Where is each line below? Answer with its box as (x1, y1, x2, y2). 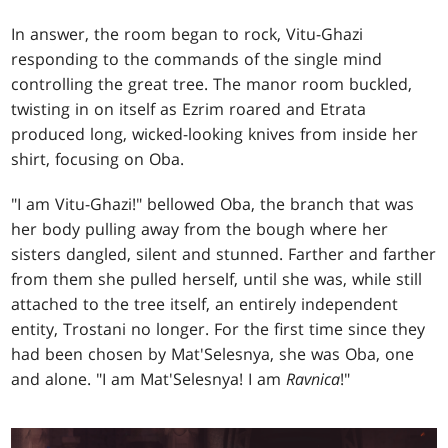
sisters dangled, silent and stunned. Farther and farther (11, 242, 437, 265)
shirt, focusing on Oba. (11, 147, 185, 170)
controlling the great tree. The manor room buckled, (11, 72, 413, 95)
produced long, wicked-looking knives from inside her (11, 122, 419, 145)
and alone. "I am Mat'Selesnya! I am (11, 367, 287, 390)
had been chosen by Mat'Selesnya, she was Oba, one (11, 342, 415, 365)
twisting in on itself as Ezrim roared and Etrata (11, 97, 367, 120)
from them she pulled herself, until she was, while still (11, 267, 423, 290)
